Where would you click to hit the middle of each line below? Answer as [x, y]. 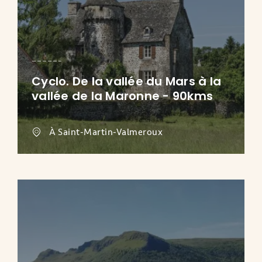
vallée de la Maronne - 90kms [122, 96]
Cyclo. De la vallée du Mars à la [126, 82]
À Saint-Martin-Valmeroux [106, 132]
